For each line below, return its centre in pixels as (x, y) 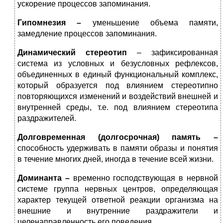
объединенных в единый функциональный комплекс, (118, 75)
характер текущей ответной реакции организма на (118, 200)
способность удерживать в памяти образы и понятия (118, 148)
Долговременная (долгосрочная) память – (118, 137)
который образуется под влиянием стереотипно (118, 86)
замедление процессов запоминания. (87, 34)
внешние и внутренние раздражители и (118, 211)
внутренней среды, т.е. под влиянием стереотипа (118, 108)
